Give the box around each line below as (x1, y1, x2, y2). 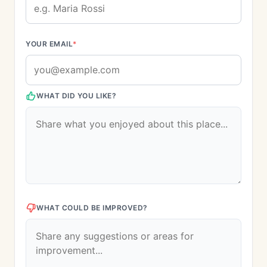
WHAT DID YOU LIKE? (36, 91, 116, 100)
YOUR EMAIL (26, 39, 73, 48)
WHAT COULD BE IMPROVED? (36, 203, 148, 212)
